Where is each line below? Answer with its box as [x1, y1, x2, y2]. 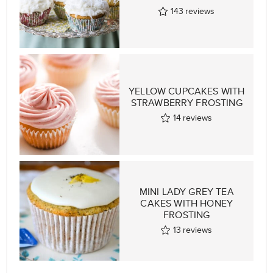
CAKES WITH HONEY [140, 196, 233, 210]
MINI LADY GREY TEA [139, 184, 234, 199]
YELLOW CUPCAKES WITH [129, 83, 245, 98]
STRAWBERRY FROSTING [130, 95, 243, 110]
